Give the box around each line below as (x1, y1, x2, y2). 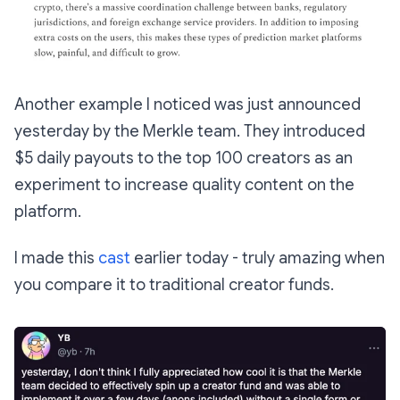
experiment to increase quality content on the (14, 174, 354, 195)
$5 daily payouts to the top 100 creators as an (14, 147, 353, 168)
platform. (14, 201, 81, 221)
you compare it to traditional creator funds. (14, 274, 334, 295)
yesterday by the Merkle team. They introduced (14, 121, 365, 141)
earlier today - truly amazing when (130, 247, 385, 268)
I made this (14, 247, 98, 268)
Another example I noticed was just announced (14, 94, 361, 114)
